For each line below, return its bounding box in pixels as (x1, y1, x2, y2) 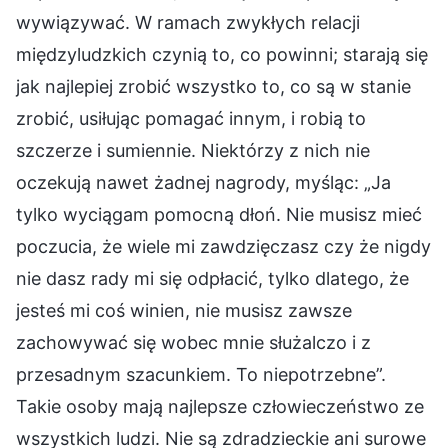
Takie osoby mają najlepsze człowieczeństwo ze (16, 395, 424, 417)
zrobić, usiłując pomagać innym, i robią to (16, 107, 366, 129)
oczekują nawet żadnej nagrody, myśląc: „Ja (16, 171, 391, 193)
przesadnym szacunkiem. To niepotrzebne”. (16, 363, 386, 385)
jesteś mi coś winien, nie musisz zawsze (16, 299, 352, 321)
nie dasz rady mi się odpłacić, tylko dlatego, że (16, 267, 409, 289)
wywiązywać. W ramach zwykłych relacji (16, 11, 360, 33)
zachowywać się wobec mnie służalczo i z (16, 331, 371, 353)
